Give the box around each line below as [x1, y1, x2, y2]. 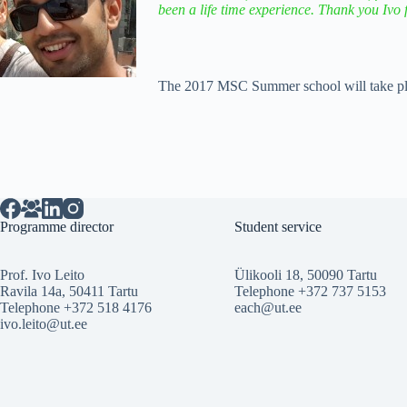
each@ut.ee [233, 299, 302, 315]
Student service [233, 219, 322, 234]
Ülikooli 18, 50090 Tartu [233, 266, 377, 283]
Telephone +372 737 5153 [233, 283, 386, 299]
